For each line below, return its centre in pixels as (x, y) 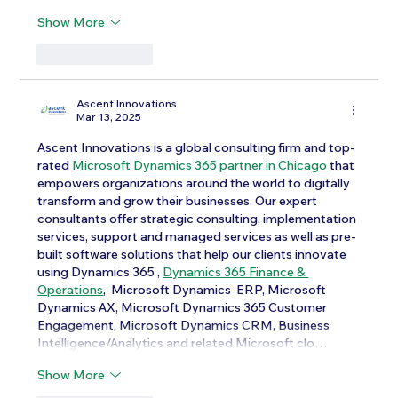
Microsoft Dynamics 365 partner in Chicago (200, 166)
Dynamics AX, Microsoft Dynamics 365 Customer (184, 308)
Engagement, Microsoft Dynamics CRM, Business (185, 326)
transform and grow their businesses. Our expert (179, 201)
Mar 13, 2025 (109, 117)
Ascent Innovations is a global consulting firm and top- (197, 148)
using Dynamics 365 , (100, 272)
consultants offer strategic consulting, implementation (199, 219)
